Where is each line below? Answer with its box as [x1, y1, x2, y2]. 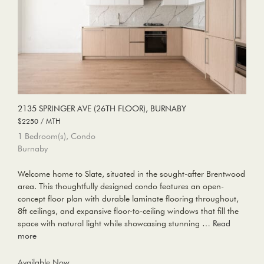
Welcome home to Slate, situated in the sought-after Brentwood [18, 168, 245, 179]
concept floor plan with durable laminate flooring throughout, [18, 193, 239, 204]
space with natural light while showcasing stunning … [18, 217, 213, 229]
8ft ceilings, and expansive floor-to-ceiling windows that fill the [18, 205, 239, 216]
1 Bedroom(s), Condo [18, 130, 95, 141]
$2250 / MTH [18, 115, 61, 126]
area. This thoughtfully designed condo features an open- [18, 180, 224, 192]
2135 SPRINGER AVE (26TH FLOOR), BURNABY [18, 103, 186, 114]
